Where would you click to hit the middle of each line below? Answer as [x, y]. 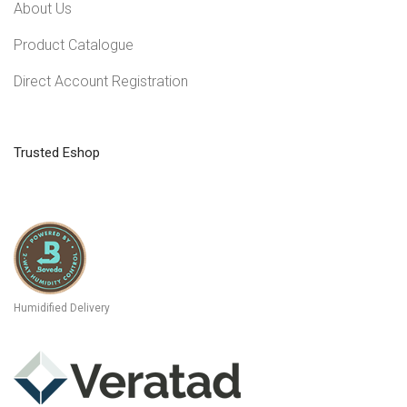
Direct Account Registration [101, 81]
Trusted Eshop [57, 152]
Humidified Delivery [62, 308]
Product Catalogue [74, 45]
